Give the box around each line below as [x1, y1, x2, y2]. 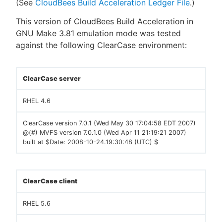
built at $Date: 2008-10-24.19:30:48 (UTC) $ [23, 138, 158, 146]
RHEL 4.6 [23, 97, 51, 105]
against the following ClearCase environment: [16, 40, 187, 50]
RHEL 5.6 [23, 200, 51, 207]
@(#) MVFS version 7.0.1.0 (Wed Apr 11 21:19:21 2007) [23, 129, 186, 136]
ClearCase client [23, 177, 77, 185]
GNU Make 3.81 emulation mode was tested [16, 28, 181, 38]
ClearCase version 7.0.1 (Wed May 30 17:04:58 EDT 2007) [23, 119, 196, 127]
